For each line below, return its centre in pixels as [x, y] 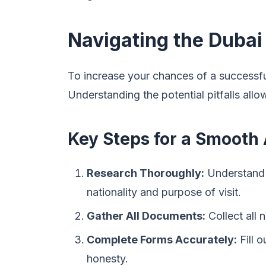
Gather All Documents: [146, 216]
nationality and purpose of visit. [164, 192]
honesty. [107, 259]
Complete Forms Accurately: [162, 240]
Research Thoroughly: [145, 173]
